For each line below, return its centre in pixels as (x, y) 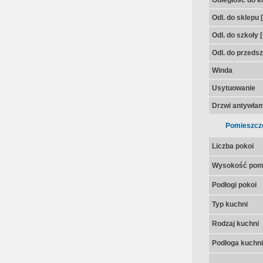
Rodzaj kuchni (235, 224)
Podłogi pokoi (234, 185)
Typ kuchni (230, 204)
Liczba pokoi (232, 146)
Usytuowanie (233, 88)
